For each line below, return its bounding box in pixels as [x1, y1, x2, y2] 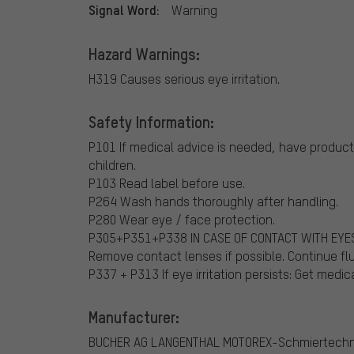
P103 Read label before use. [88, 174, 245, 191]
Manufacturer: [88, 306, 179, 327]
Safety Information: [88, 111, 214, 132]
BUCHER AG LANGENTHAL [88, 333, 220, 350]
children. [88, 156, 136, 173]
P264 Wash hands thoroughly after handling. [88, 192, 338, 209]
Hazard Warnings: [88, 43, 200, 64]
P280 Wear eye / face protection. [88, 210, 275, 228]
